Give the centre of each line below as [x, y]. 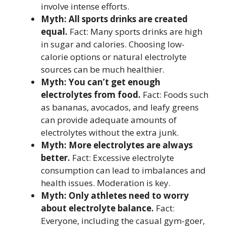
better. [55, 158]
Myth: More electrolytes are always [117, 145]
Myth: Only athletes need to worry [115, 196]
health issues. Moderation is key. [106, 183]
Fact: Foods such [175, 95]
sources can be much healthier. [103, 70]
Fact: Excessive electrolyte [122, 158]
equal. [54, 32]
